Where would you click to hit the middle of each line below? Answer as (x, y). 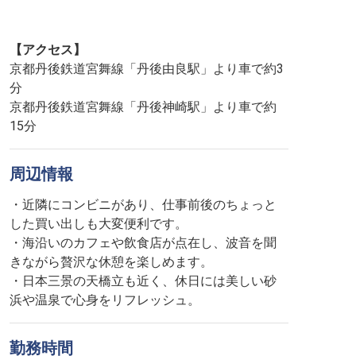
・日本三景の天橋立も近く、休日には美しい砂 (143, 281)
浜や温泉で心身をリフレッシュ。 (105, 300)
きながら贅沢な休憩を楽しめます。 (111, 262)
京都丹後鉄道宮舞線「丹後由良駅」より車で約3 (147, 69)
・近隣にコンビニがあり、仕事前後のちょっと (143, 205)
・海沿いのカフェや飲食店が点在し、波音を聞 (143, 243)
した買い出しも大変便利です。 (99, 224)
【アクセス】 (48, 50)
